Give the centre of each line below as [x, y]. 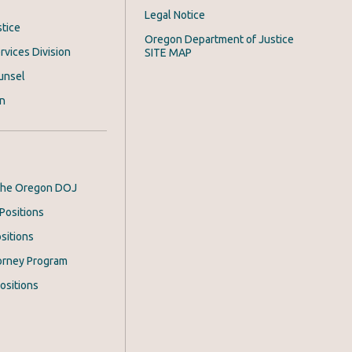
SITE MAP [168, 53]
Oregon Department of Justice [219, 40]
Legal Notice [175, 15]
